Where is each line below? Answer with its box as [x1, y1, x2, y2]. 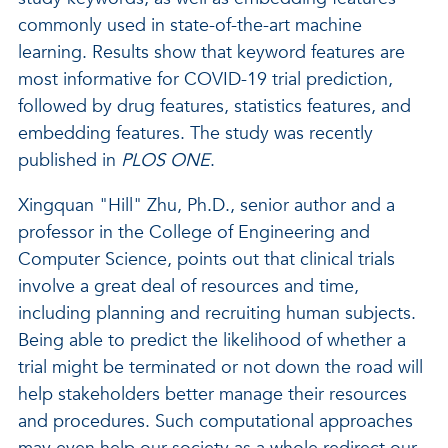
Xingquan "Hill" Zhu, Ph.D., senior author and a [18, 193, 395, 218]
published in [18, 148, 121, 173]
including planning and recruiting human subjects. [18, 301, 416, 326]
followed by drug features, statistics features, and [18, 94, 411, 119]
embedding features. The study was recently [18, 121, 373, 146]
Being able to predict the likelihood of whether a [18, 328, 406, 353]
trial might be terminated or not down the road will [18, 355, 423, 380]
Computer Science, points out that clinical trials [18, 247, 395, 272]
